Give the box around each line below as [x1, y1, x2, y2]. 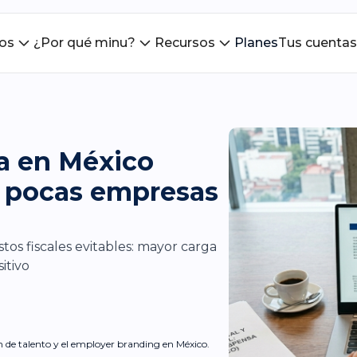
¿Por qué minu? [33, 35, 135, 50]
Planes [233, 35, 278, 50]
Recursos [154, 35, 215, 50]
